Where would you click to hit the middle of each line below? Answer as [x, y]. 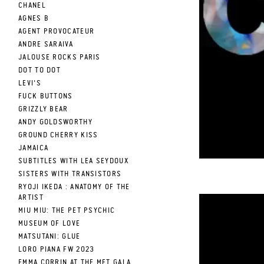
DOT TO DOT [39, 70]
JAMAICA [34, 148]
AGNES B [34, 19]
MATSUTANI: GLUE [49, 237]
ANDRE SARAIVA [46, 44]
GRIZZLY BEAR [43, 109]
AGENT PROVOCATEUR [57, 32]
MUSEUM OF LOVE [49, 224]
